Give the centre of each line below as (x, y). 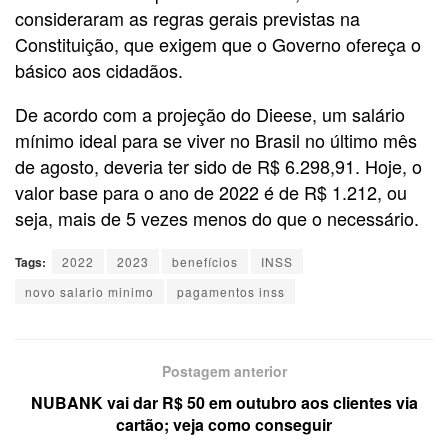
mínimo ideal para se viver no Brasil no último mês (216, 139)
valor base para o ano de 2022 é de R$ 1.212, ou (211, 191)
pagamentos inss (231, 291)
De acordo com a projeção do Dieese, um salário (210, 113)
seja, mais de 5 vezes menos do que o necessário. (217, 217)
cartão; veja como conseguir (224, 424)
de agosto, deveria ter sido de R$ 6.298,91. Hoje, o (218, 165)
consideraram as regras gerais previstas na (187, 17)
